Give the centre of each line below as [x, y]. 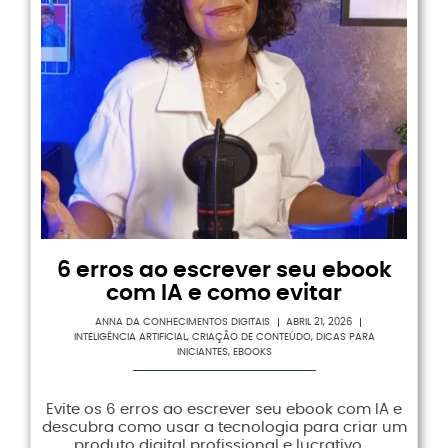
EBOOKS [252, 352]
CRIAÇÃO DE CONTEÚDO [251, 337]
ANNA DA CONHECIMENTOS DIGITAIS [182, 322]
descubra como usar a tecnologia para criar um [224, 428]
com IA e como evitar [224, 293]
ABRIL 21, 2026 [319, 322]
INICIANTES [202, 352]
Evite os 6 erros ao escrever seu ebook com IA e [224, 410]
